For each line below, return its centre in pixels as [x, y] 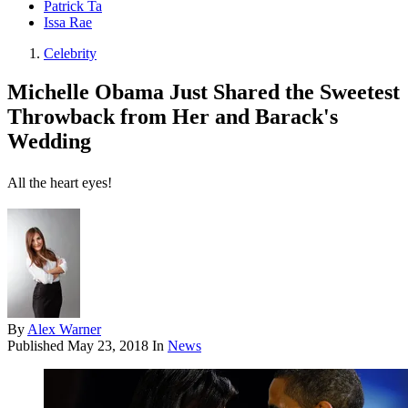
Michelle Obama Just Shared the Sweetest [204, 92]
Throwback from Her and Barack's [173, 117]
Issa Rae [68, 23]
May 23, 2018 [108, 346]
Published [37, 346]
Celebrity [70, 54]
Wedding [49, 142]
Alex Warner [64, 330]
